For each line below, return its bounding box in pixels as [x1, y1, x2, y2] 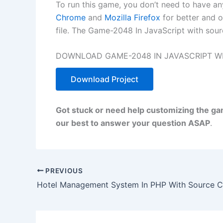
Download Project [71, 74, 138, 85]
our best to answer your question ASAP [56, 117, 210, 128]
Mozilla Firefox [105, 12, 160, 22]
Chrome [56, 12, 86, 22]
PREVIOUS [43, 166, 83, 175]
